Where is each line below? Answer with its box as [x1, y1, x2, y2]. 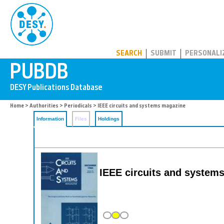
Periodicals [64, 103, 92, 109]
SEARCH [116, 50, 142, 57]
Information [36, 116, 64, 121]
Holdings [98, 116, 119, 121]
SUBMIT [150, 50, 176, 57]
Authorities [29, 103, 58, 109]
